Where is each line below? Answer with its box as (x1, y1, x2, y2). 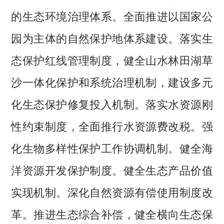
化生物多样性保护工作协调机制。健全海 (11, 139, 213, 155)
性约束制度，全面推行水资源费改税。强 (11, 117, 213, 133)
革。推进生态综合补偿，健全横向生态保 (11, 205, 213, 221)
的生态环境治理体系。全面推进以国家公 (11, 7, 213, 23)
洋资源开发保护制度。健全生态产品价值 (11, 161, 213, 177)
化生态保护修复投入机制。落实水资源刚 (11, 95, 213, 111)
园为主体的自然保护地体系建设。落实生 (11, 29, 213, 45)
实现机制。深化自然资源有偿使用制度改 (11, 183, 213, 199)
